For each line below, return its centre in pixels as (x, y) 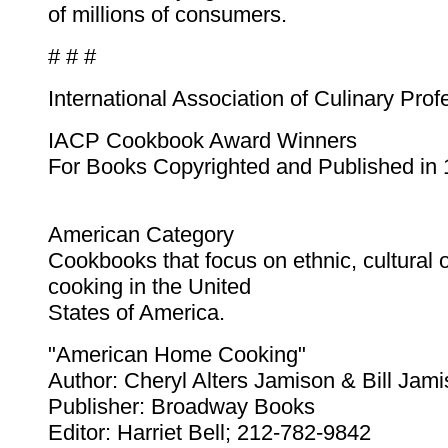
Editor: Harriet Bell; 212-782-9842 (209, 433)
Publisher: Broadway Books (181, 407)
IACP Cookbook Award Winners (202, 141)
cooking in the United (149, 287)
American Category (141, 235)
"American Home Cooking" (177, 355)
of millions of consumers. (167, 15)
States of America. (136, 313)
